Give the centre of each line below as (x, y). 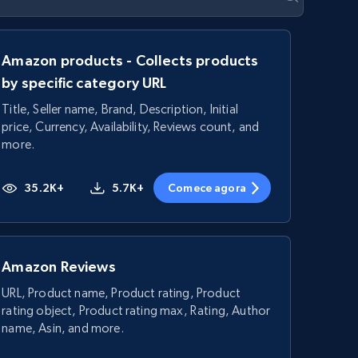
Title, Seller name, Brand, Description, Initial (120, 109)
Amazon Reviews (59, 267)
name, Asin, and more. (63, 328)
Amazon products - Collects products (130, 60)
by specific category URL (84, 83)
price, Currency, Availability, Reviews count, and (131, 127)
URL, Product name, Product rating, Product (121, 293)
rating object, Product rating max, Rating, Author (136, 310)
